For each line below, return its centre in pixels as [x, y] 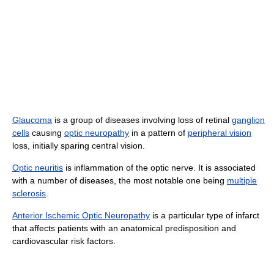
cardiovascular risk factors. [64, 241]
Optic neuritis [38, 168]
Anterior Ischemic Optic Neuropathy [81, 215]
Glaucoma [32, 120]
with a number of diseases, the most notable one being [120, 180]
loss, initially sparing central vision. [79, 146]
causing [47, 133]
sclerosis [29, 193]
